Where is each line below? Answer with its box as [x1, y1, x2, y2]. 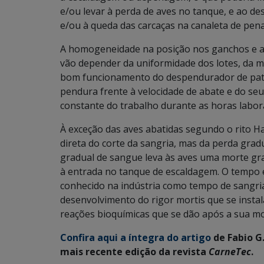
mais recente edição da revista [60, 245, 209, 258]
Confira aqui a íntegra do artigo [60, 231, 213, 244]
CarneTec [209, 245, 251, 258]
